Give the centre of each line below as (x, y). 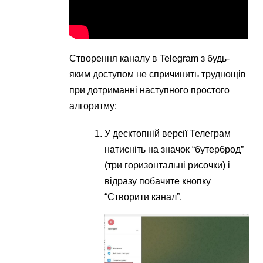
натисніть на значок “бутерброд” (174, 149)
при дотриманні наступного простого (150, 90)
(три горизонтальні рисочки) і (168, 165)
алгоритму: (93, 106)
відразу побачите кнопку (158, 181)
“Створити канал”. (144, 197)
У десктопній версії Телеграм (168, 134)
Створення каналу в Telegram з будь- (150, 58)
